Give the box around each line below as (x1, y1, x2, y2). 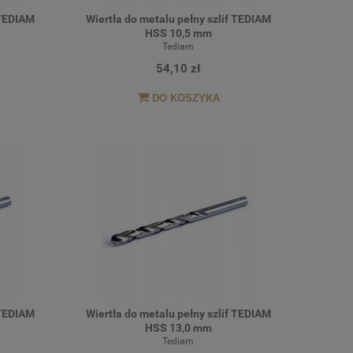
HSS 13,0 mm (144, 321, 212, 335)
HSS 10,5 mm (144, 26, 212, 39)
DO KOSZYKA (151, 92, 220, 105)
